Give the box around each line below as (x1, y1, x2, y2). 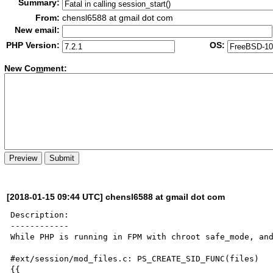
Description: (10, 210, 69, 219)
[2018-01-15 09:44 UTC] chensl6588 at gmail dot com (7, 191, 225, 202)
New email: (15, 25, 60, 35)
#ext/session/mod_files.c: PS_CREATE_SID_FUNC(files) (10, 253, 260, 263)
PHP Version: (6, 40, 60, 50)
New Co (4, 63, 37, 74)
